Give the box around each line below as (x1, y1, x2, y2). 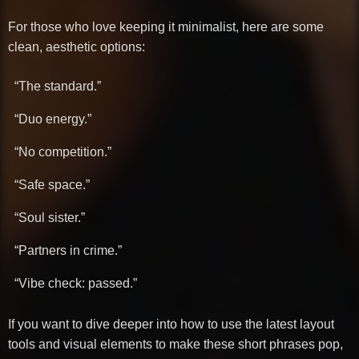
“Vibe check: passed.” (14, 276, 137, 290)
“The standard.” (14, 79, 101, 93)
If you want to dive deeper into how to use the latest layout (8, 317, 334, 331)
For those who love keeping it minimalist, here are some (8, 19, 324, 34)
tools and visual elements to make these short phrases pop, (8, 337, 343, 351)
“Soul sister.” (14, 210, 85, 224)
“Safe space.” (14, 177, 90, 192)
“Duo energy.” (14, 111, 91, 126)
